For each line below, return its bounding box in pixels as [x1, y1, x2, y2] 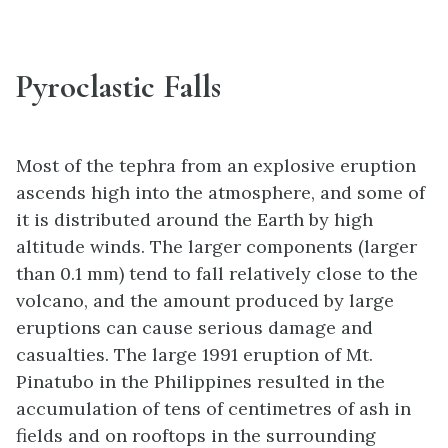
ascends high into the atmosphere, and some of [16, 180, 425, 204]
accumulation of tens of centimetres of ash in [16, 396, 411, 420]
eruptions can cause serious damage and [16, 315, 373, 339]
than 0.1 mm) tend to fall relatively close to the [16, 261, 418, 285]
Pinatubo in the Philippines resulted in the [16, 369, 385, 393]
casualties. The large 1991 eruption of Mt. [16, 342, 373, 366]
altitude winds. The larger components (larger [16, 234, 417, 258]
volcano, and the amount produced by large [16, 288, 394, 312]
